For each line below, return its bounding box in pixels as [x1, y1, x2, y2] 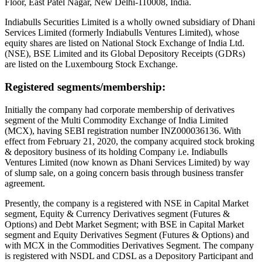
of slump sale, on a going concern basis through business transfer [5, 167, 243, 178]
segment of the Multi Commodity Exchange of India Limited [5, 115, 228, 125]
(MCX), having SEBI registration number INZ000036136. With [5, 125, 241, 136]
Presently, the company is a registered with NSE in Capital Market [5, 198, 249, 208]
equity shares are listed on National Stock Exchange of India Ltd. [5, 38, 244, 49]
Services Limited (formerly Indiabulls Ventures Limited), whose [5, 27, 239, 38]
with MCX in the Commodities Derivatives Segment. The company [5, 240, 254, 250]
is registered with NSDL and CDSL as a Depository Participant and [5, 250, 253, 261]
